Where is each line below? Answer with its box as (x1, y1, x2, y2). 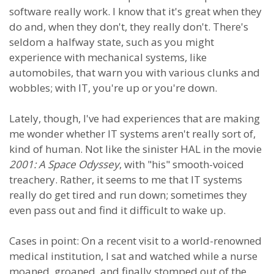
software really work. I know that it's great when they (9, 4, 262, 18)
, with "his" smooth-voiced (119, 157, 244, 171)
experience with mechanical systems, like (9, 50, 207, 64)
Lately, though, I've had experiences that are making (9, 111, 260, 125)
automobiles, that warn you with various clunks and (9, 65, 260, 80)
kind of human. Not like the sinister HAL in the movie (9, 142, 262, 156)
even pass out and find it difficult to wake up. (9, 203, 226, 217)
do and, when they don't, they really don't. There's (9, 20, 248, 34)
